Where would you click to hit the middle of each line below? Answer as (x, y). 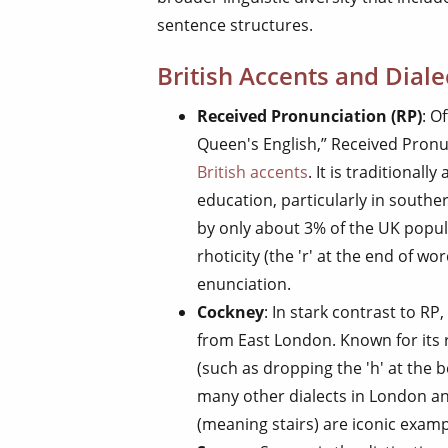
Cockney (230, 311)
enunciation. (244, 283)
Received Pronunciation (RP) (309, 115)
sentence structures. (235, 24)
